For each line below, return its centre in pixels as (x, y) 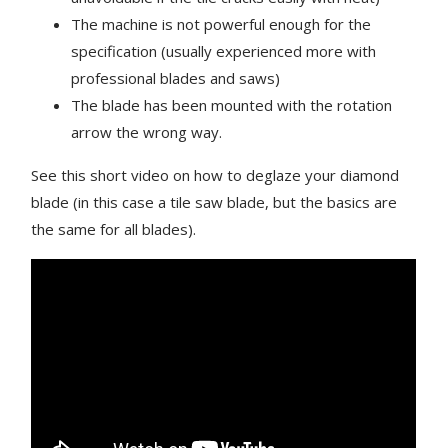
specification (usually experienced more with (224, 50)
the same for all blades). (114, 228)
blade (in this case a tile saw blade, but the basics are (214, 201)
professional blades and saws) (176, 77)
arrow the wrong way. (147, 131)
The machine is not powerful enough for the (221, 23)
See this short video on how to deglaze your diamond (215, 174)
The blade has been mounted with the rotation (232, 104)
